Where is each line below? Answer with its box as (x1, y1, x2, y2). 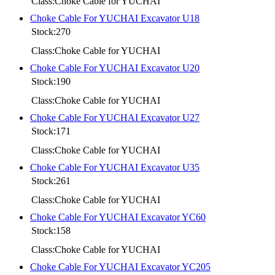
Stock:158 (31, 225, 71, 236)
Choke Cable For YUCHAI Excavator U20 (30, 62, 199, 73)
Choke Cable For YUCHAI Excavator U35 (30, 161, 199, 172)
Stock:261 (31, 175, 71, 186)
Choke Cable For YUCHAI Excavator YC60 (30, 211, 206, 222)
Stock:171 (31, 125, 71, 136)
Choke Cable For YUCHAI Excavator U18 (30, 12, 199, 23)
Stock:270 (31, 26, 71, 37)
